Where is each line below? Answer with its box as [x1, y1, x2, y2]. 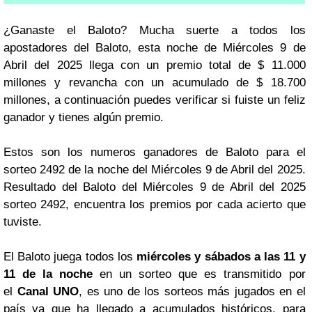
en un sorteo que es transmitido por [93, 267, 306, 281]
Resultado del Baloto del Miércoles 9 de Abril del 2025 [3, 180, 306, 194]
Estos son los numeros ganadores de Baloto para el [3, 145, 306, 159]
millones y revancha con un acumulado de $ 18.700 [3, 75, 306, 89]
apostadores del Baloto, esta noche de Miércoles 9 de [3, 40, 306, 54]
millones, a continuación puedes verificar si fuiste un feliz [3, 93, 306, 107]
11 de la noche [3, 267, 93, 281]
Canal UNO [17, 284, 79, 298]
